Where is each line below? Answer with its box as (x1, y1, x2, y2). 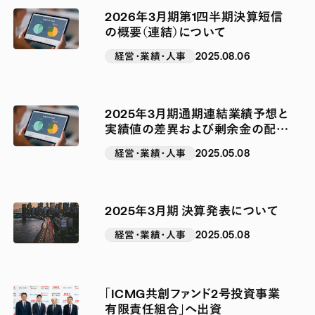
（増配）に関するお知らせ (105, 136, 236, 151)
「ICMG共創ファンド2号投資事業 (105, 285, 281, 300)
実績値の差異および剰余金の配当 (105, 121, 289, 136)
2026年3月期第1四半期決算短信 (105, 8, 283, 23)
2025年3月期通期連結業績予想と (105, 105, 288, 120)
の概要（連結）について (105, 24, 226, 39)
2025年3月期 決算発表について (105, 202, 278, 217)
